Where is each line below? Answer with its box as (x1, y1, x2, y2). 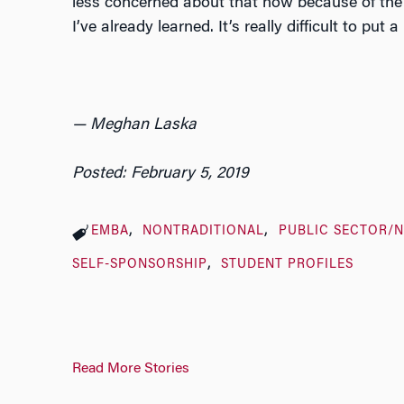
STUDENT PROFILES (221, 259, 354, 272)
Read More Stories (71, 362, 189, 377)
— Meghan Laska (71, 117, 197, 134)
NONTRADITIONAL (142, 225, 265, 239)
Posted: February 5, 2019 (71, 166, 249, 183)
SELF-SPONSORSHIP (71, 259, 207, 272)
